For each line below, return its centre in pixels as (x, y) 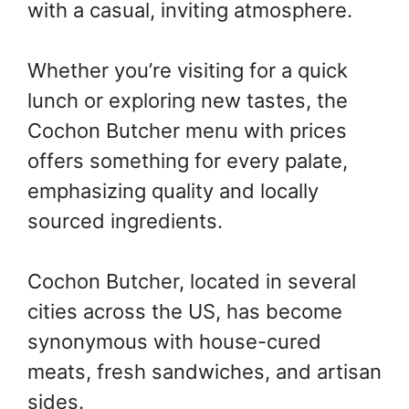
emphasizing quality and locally (173, 191)
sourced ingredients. (125, 221)
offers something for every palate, (188, 161)
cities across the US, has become (185, 312)
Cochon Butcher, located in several (192, 282)
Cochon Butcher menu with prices (187, 131)
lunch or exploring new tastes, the (188, 101)
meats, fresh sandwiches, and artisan (204, 372)
